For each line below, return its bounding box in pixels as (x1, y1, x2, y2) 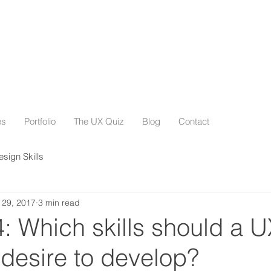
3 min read (38, 197, 80, 208)
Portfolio (24, 116, 56, 127)
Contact (178, 116, 209, 127)
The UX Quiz (74, 116, 124, 127)
